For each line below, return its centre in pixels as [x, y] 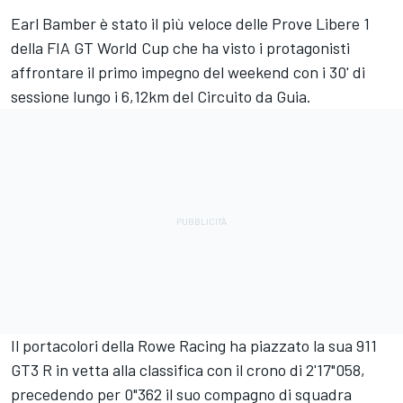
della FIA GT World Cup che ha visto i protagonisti [180, 48]
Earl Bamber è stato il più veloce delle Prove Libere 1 [190, 24]
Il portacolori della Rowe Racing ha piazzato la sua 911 [194, 346]
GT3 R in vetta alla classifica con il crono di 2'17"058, [188, 370]
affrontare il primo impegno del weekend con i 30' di [188, 72]
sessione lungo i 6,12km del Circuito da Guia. [161, 97]
